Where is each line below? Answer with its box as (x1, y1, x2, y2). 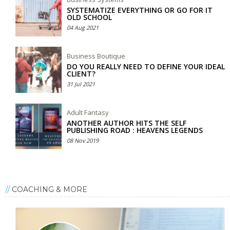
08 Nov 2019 (67, 137, 99, 145)
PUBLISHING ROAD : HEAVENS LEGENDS (67, 125, 203, 136)
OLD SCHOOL (67, 12, 112, 23)
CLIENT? (67, 69, 95, 79)
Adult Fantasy (67, 108, 109, 118)
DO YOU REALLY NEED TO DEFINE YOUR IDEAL (67, 62, 225, 72)
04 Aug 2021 (67, 24, 99, 32)
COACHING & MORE (12, 185, 87, 195)
